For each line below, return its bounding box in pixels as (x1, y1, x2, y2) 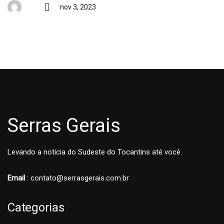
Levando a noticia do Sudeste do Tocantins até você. (7, 147, 182, 156)
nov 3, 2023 (60, 3, 96, 11)
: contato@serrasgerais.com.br (25, 173, 129, 182)
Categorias (7, 200, 64, 214)
